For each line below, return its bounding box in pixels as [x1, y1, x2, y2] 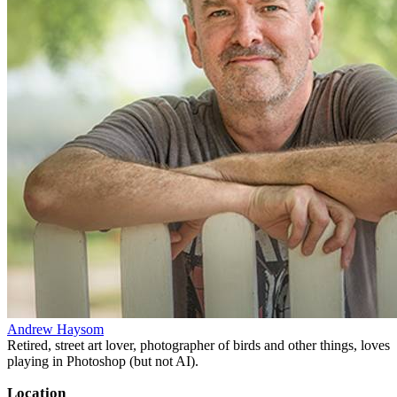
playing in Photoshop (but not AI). [7, 354, 198, 369]
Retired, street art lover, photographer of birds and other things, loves [7, 338, 390, 353]
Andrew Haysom [7, 322, 104, 337]
